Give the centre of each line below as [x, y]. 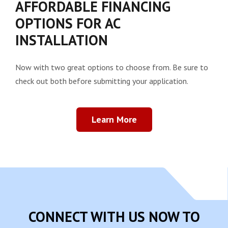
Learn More [114, 120]
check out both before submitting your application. [102, 81]
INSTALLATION [62, 40]
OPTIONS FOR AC [68, 23]
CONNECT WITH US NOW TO [114, 217]
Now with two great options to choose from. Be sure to [112, 67]
